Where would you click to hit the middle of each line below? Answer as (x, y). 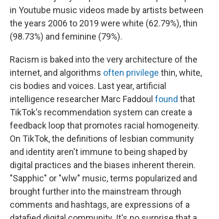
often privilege (131, 72)
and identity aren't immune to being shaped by (99, 152)
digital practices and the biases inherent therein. (103, 165)
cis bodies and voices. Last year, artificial (88, 86)
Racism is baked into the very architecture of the (104, 59)
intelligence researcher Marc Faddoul (82, 99)
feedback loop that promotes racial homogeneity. (105, 125)
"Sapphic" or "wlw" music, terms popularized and (103, 178)
